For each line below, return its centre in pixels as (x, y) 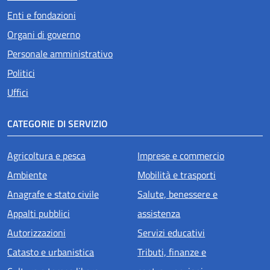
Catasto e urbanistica (51, 252)
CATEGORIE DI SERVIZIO (58, 124)
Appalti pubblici (39, 214)
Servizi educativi (171, 233)
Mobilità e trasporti (177, 175)
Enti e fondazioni (42, 15)
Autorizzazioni (36, 233)
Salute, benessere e (178, 194)
